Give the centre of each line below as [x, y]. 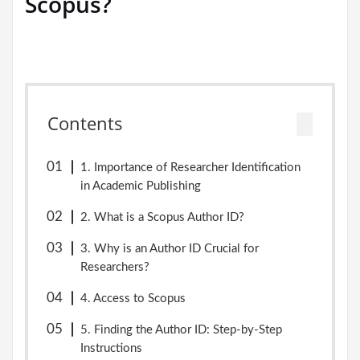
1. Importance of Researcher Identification [191, 168]
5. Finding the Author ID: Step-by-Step [182, 330]
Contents [85, 123]
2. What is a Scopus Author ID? [163, 217]
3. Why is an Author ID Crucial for [170, 249]
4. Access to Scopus [133, 299]
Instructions [112, 348]
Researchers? [115, 267]
